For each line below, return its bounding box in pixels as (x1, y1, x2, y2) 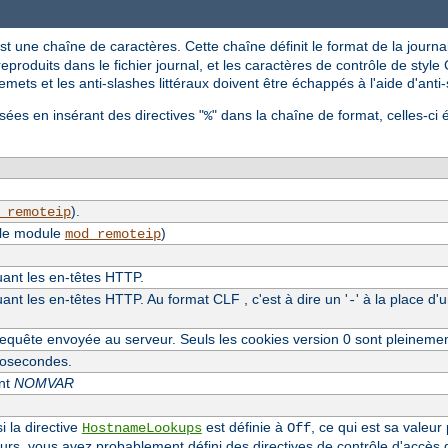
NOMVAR (13, 374, 74, 391)
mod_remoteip (64, 225, 161, 242)
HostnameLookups (81, 419, 202, 436)
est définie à (201, 418, 287, 435)
